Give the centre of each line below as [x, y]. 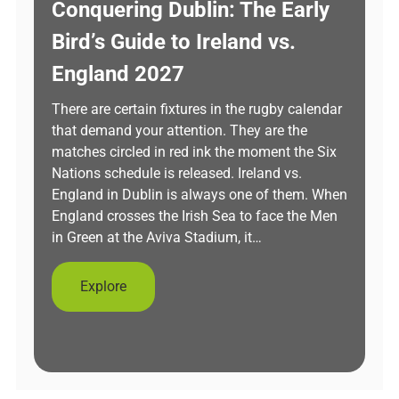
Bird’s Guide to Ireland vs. [174, 42]
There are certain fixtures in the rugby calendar [197, 109]
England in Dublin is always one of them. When [199, 195]
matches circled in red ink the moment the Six [194, 152]
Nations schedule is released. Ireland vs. [177, 173]
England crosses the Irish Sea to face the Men [195, 216]
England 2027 [118, 74]
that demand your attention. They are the [179, 130]
